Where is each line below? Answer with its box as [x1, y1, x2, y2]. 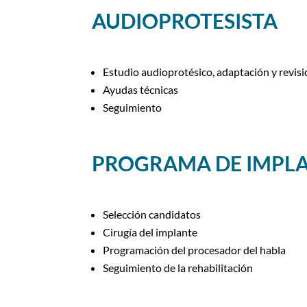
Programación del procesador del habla [103, 243, 286, 257]
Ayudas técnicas [103, 83, 179, 97]
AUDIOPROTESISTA [92, 8, 278, 33]
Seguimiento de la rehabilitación [103, 261, 254, 275]
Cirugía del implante [103, 225, 198, 239]
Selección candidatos [103, 208, 201, 221]
